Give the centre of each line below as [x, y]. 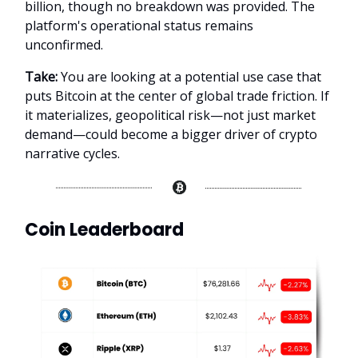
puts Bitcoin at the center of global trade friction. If [177, 96]
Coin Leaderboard [104, 229]
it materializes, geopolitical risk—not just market [170, 115]
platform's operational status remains [139, 26]
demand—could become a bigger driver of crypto [171, 135]
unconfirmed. [64, 45]
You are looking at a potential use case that [189, 77]
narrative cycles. [72, 154]
